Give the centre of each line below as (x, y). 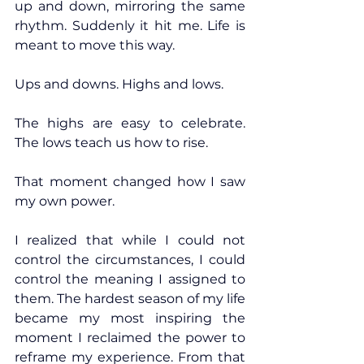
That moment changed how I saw (130, 182)
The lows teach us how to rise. (111, 143)
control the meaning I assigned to (130, 279)
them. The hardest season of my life (130, 299)
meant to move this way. (95, 45)
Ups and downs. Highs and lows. (119, 84)
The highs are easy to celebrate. (130, 123)
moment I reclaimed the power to (130, 338)
